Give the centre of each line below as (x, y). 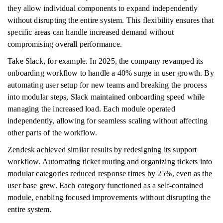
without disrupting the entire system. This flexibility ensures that (111, 20)
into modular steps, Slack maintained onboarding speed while (106, 97)
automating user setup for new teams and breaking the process (107, 85)
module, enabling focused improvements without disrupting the (109, 197)
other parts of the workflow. (53, 133)
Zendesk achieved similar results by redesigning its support (102, 150)
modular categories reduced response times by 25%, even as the (110, 173)
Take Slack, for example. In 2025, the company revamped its (106, 61)
